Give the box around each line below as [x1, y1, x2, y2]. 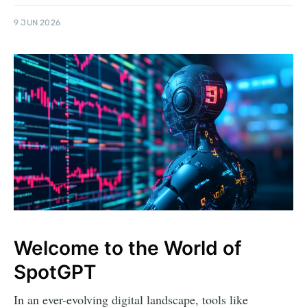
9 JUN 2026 [14, 18, 60, 28]
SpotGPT [14, 260, 96, 284]
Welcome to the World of [14, 236, 242, 260]
